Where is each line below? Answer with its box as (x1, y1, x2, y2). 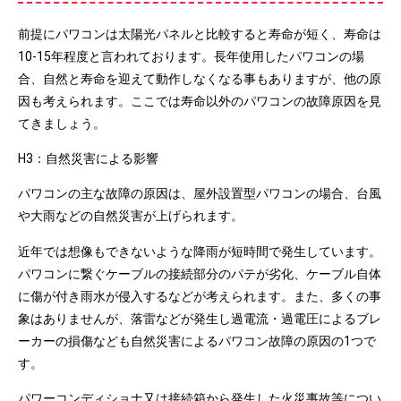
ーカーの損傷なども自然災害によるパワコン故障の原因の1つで (18, 333, 376, 348)
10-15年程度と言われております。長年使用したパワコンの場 (18, 48, 364, 64)
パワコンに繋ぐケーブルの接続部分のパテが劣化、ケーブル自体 (18, 266, 381, 281)
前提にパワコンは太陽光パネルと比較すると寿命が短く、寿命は (18, 26, 381, 41)
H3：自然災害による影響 (18, 151, 158, 166)
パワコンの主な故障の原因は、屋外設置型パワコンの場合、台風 (18, 186, 381, 201)
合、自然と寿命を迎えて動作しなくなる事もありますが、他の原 (18, 71, 381, 86)
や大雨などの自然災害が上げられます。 (18, 209, 243, 224)
